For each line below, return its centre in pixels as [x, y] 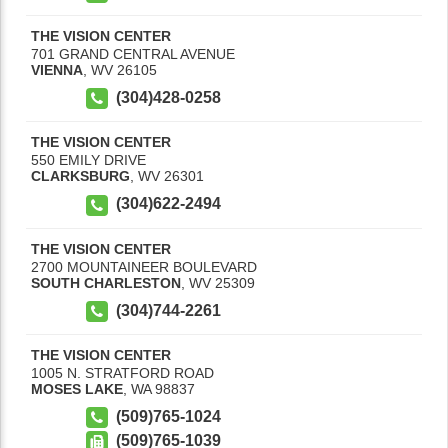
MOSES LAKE [77, 388]
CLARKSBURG [80, 176]
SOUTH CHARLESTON [106, 282]
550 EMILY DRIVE [88, 160]
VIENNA [57, 70]
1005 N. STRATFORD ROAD [122, 372]
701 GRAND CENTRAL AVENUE [133, 54]
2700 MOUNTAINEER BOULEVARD [144, 266]
